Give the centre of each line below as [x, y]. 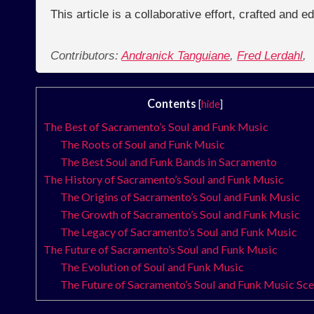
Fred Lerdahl [270, 56]
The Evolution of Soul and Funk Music [152, 267]
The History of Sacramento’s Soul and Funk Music [164, 179]
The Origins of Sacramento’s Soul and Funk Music [180, 197]
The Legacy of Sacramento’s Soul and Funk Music [179, 232]
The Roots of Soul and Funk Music [143, 144]
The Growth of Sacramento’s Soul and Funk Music [180, 214]
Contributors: [86, 56]
